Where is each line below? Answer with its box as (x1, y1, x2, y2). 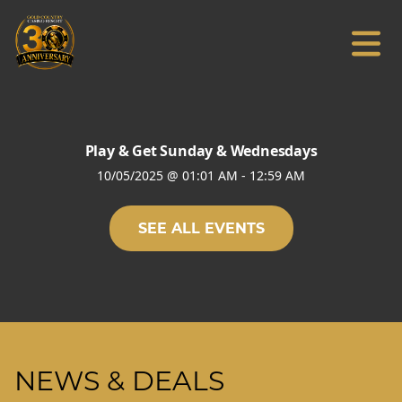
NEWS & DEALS (14, 364, 224, 398)
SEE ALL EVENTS (137, 220, 265, 237)
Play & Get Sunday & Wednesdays (84, 141, 318, 161)
